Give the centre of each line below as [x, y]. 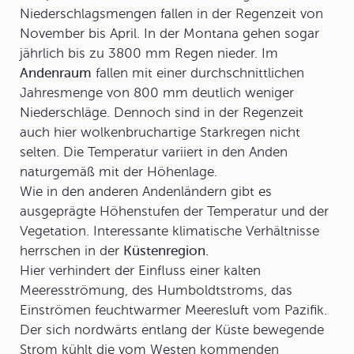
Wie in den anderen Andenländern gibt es [146, 192]
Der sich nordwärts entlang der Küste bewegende [172, 330]
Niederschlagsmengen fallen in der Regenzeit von [171, 14]
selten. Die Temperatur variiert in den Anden [154, 152]
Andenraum [56, 73]
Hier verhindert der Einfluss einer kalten [140, 271]
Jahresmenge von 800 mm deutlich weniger [157, 93]
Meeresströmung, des [88, 290]
